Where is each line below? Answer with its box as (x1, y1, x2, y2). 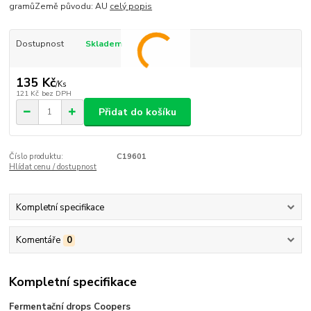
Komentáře (15, 233, 60, 246)
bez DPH (41, 88, 72, 99)
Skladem (85, 38, 122, 50)
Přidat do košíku (99, 105, 176, 119)
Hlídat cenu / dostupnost (9, 162, 97, 173)
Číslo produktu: (9, 151, 64, 162)
